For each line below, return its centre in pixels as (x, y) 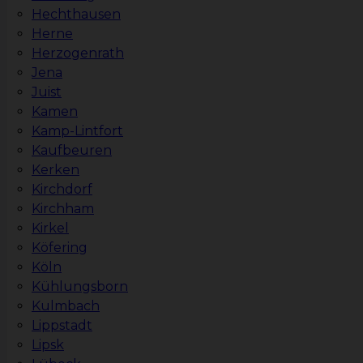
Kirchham (63, 209)
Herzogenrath (78, 53)
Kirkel (50, 228)
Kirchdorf (62, 190)
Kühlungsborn (80, 287)
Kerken (56, 170)
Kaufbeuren (72, 151)
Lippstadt (62, 326)
